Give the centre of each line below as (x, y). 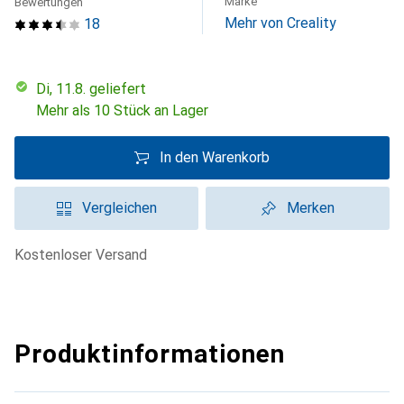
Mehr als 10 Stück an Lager (122, 110)
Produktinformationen (150, 354)
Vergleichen (119, 208)
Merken (310, 208)
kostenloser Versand (85, 255)
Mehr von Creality (280, 23)
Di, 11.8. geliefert (96, 89)
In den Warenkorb (215, 157)
